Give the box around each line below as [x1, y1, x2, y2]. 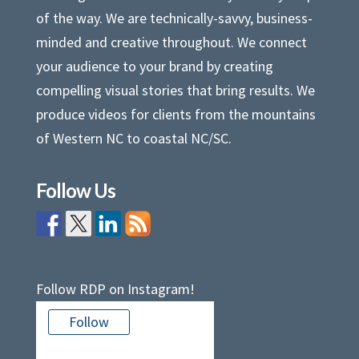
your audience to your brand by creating [35, 57, 273, 76]
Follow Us [35, 179, 115, 203]
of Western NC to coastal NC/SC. [35, 129, 232, 148]
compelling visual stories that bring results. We [35, 81, 315, 100]
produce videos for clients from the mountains [35, 105, 316, 124]
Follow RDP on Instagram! [35, 279, 195, 298]
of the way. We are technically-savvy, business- [35, 9, 313, 28]
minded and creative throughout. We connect [35, 33, 307, 52]
